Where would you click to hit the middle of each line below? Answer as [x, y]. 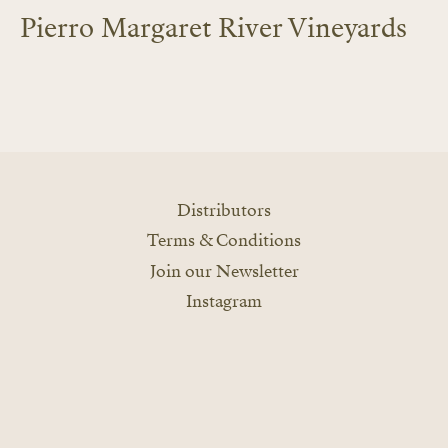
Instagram [224, 301]
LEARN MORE [83, 60]
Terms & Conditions [224, 240]
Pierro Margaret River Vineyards [213, 28]
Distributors [224, 210]
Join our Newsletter [224, 271]
